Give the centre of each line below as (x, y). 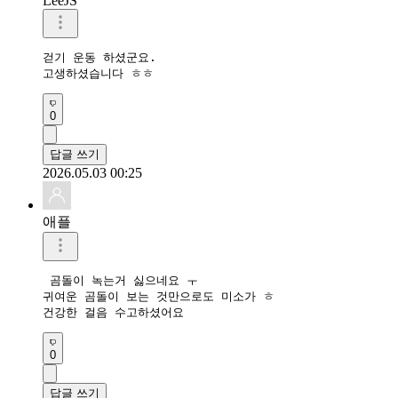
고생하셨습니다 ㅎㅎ (98, 73)
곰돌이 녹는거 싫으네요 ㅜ (120, 280)
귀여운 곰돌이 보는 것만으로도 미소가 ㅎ (159, 296)
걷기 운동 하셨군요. (99, 57)
